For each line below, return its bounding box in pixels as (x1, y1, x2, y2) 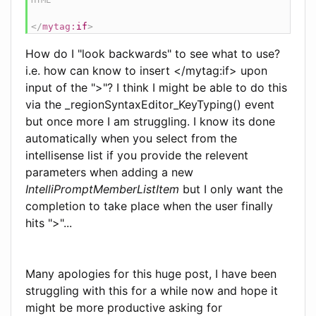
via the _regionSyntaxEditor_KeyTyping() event (25, 97, 274, 111)
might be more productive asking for (25, 300, 222, 315)
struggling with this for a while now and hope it (25, 283, 278, 298)
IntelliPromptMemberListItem (25, 181, 179, 196)
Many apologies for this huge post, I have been (25, 266, 276, 281)
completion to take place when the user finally (25, 198, 273, 213)
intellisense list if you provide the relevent (25, 147, 248, 162)
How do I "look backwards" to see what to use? (25, 46, 280, 61)
